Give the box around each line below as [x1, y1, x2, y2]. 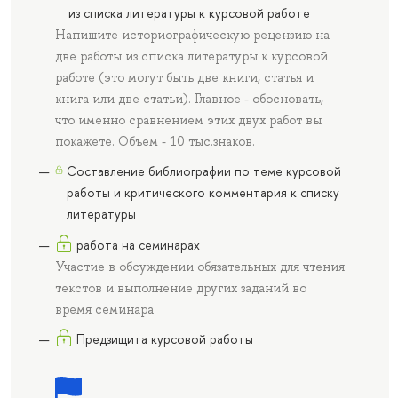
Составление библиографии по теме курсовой [66, 163, 341, 180]
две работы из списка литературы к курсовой [54, 47, 328, 64]
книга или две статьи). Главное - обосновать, [54, 90, 323, 107]
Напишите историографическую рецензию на [54, 26, 330, 43]
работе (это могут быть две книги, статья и [54, 68, 314, 85]
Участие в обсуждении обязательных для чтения [54, 258, 345, 275]
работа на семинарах [76, 235, 200, 253]
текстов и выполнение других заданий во [54, 279, 306, 296]
